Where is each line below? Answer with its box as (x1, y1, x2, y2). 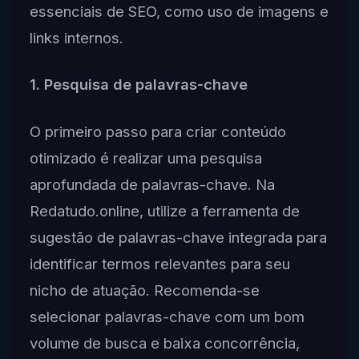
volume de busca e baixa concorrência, (29, 334, 300, 353)
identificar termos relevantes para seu (29, 255, 290, 273)
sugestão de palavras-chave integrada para (29, 228, 327, 247)
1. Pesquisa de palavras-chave (29, 75, 248, 94)
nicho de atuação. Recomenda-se (29, 281, 260, 300)
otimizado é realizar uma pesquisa (29, 149, 262, 167)
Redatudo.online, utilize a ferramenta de (29, 202, 300, 220)
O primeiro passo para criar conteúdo (29, 123, 286, 141)
